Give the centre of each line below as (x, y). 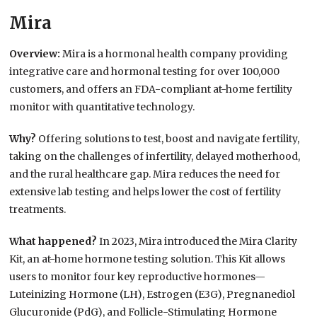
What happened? (54, 242)
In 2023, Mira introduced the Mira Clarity (198, 242)
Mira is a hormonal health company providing (175, 54)
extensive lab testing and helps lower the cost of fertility (145, 192)
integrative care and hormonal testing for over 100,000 (145, 72)
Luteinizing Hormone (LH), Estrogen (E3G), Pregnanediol (152, 295)
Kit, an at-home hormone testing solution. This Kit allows (148, 259)
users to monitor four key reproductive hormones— (138, 277)
